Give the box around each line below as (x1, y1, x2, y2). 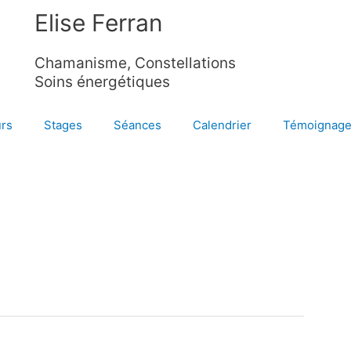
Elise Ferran (34, 9, 163, 37)
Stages (44, 118, 82, 132)
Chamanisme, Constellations (34, 54, 236, 72)
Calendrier (193, 118, 251, 132)
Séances (114, 118, 161, 132)
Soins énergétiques (34, 73, 170, 91)
